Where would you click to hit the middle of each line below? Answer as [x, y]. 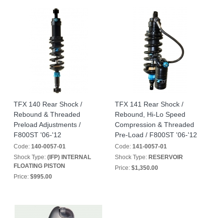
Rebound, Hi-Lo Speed [150, 114]
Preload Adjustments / [47, 125]
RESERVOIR [166, 157]
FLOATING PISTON [39, 166]
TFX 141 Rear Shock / [149, 104]
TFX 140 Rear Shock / [48, 104]
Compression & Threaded [154, 125]
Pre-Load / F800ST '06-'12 [156, 135]
